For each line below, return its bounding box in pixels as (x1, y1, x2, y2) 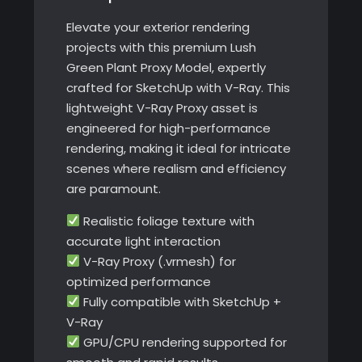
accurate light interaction (65, 232, 221, 250)
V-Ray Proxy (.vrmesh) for (79, 252, 236, 270)
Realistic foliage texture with (79, 212, 255, 229)
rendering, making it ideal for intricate (65, 139, 291, 157)
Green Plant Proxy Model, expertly (65, 58, 266, 76)
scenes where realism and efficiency (65, 159, 286, 177)
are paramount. (65, 179, 161, 197)
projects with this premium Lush (65, 38, 256, 56)
